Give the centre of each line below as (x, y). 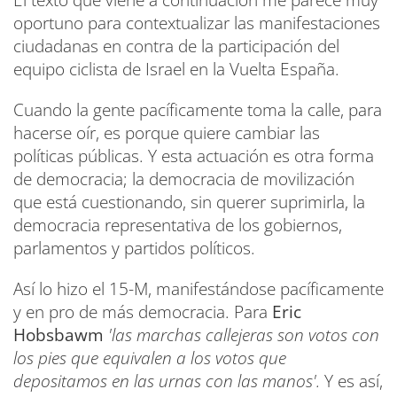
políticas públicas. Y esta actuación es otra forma (194, 156)
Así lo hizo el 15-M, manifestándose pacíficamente (198, 289)
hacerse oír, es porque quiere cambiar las (167, 133)
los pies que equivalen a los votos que (150, 358)
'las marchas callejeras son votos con (244, 335)
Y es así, (351, 381)
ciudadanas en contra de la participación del (176, 46)
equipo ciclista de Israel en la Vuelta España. (176, 69)
